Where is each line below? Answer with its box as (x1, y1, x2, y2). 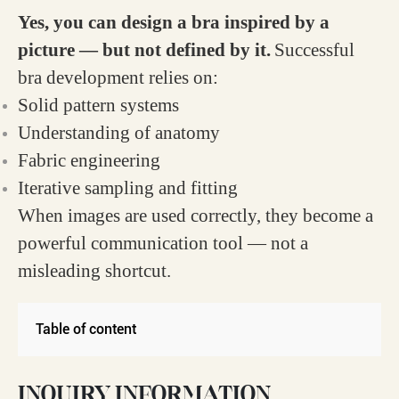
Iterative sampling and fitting (18, 177, 238, 199)
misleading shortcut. (18, 260, 171, 281)
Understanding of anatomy (18, 122, 220, 143)
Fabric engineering (18, 150, 160, 171)
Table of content (36, 321, 136, 338)
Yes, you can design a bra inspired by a (18, 12, 330, 33)
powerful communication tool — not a (18, 232, 308, 254)
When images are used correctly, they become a (18, 205, 373, 226)
